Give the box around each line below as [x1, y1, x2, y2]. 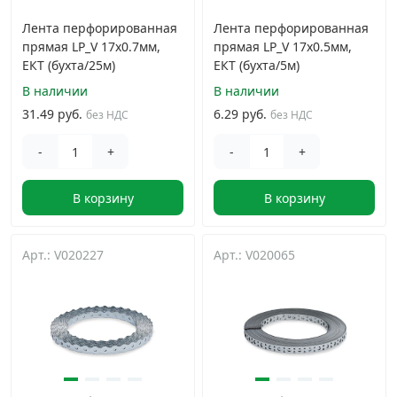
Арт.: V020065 [214, 246, 295, 263]
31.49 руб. [22, 105, 82, 122]
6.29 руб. [214, 105, 267, 122]
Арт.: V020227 [22, 246, 104, 263]
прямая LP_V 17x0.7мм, [22, 38, 160, 55]
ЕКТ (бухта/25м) [22, 57, 115, 74]
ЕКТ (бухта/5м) [214, 57, 300, 74]
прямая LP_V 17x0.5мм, [214, 38, 352, 55]
